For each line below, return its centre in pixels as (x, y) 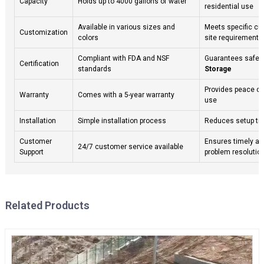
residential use (229, 6)
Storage (218, 69)
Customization (43, 32)
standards (94, 69)
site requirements (233, 37)
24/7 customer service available (130, 146)
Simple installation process (122, 121)
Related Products (47, 205)
